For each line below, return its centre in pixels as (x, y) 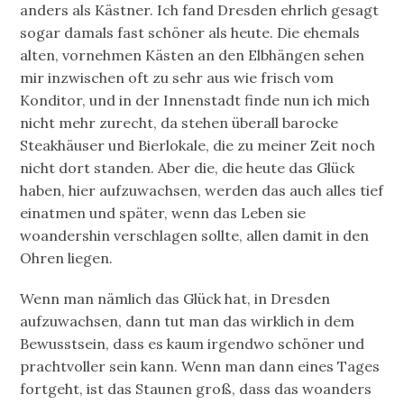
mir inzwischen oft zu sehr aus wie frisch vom (177, 78)
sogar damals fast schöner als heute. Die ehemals (190, 33)
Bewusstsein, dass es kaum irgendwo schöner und (193, 343)
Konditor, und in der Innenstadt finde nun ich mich (195, 101)
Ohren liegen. (67, 258)
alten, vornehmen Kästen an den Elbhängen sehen (193, 55)
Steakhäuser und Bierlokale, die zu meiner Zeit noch (198, 146)
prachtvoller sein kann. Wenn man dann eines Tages (200, 366)
